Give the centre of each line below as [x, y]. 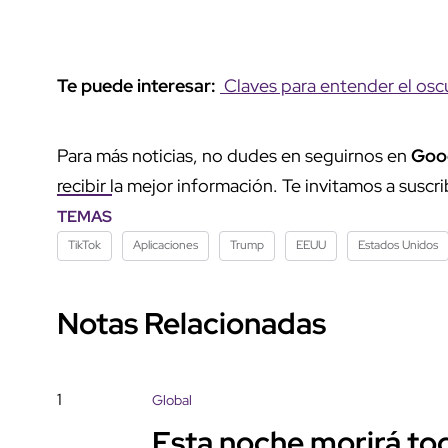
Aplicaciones [165, 244]
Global [172, 399]
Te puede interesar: [138, 85]
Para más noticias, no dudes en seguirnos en [234, 155]
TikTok [84, 244]
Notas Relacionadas [191, 322]
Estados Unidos [398, 244]
